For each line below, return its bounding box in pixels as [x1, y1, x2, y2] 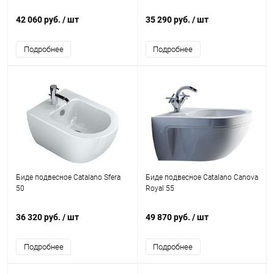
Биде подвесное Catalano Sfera [16, 173, 120, 182]
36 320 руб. [16, 212, 62, 222]
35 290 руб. [145, 15, 192, 24]
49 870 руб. [145, 212, 192, 222]
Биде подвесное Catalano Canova [145, 173, 258, 182]
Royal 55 [145, 184, 174, 193]
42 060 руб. [16, 15, 62, 24]
